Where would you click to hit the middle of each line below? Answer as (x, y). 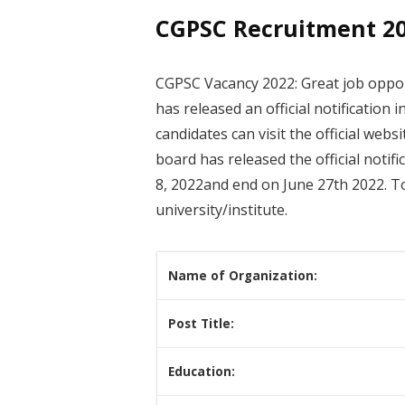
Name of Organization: (243, 276)
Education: (202, 372)
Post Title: (201, 324)
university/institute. (221, 210)
